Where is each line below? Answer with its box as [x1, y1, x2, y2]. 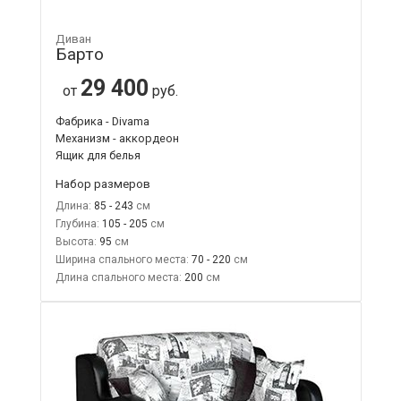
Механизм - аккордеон [55, 131, 179, 145]
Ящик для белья [55, 148, 141, 162]
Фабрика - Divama [55, 114, 149, 128]
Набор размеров [55, 175, 150, 191]
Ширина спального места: [55, 252, 189, 266]
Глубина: [55, 217, 99, 230]
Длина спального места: [55, 270, 182, 284]
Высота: [55, 235, 97, 248]
